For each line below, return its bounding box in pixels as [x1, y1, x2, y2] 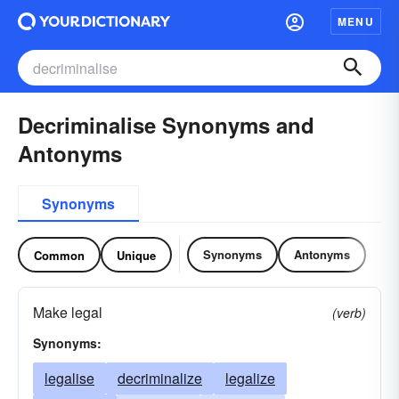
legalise [45, 368, 94, 388]
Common [34, 246, 85, 264]
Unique [117, 246, 156, 264]
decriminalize [118, 368, 202, 388]
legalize [225, 368, 275, 388]
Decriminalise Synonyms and [18, 110, 314, 140]
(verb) [332, 304, 366, 322]
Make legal [33, 302, 102, 322]
